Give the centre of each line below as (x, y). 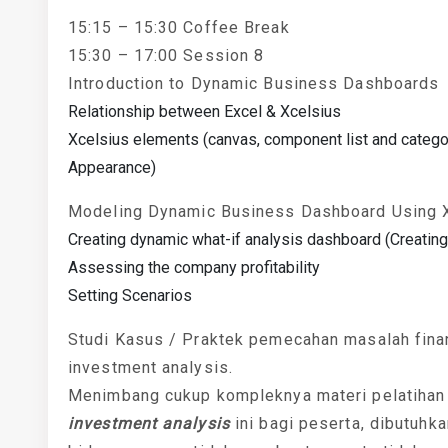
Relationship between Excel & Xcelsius (204, 111)
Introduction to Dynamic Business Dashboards (254, 83)
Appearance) (112, 167)
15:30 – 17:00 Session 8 (166, 55)
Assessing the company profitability (194, 267)
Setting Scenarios (130, 295)
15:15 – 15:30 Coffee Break (179, 27)
